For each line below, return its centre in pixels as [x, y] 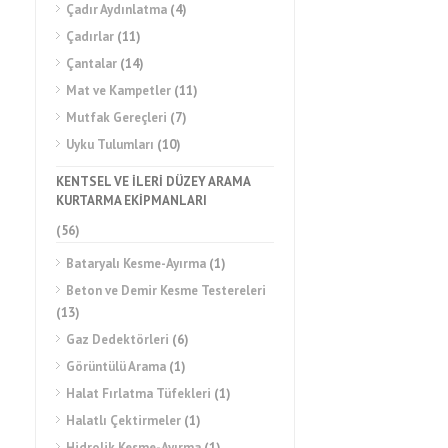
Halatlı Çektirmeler [123, 420]
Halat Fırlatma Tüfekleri [138, 393]
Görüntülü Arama [116, 366]
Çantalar [91, 63]
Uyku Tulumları [110, 144]
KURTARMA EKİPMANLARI [131, 200]
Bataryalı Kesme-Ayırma [136, 263]
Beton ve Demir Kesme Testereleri [166, 290]
